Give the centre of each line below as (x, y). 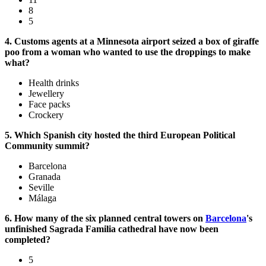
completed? (29, 240)
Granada (45, 177)
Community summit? (47, 146)
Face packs (49, 104)
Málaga (42, 198)
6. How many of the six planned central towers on (105, 218)
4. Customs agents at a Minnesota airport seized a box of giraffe (132, 42)
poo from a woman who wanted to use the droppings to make (128, 52)
